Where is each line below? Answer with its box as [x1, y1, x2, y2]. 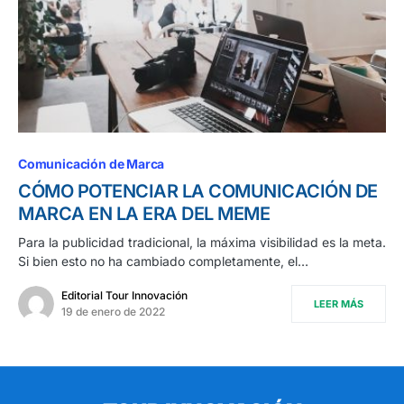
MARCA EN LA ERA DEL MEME [18, 203, 270, 225]
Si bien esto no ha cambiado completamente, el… [18, 253, 308, 270]
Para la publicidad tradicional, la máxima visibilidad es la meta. [18, 234, 386, 251]
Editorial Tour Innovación [61, 289, 188, 303]
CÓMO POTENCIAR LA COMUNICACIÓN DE [18, 180, 378, 203]
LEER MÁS [314, 298, 363, 311]
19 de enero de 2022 [61, 305, 165, 319]
